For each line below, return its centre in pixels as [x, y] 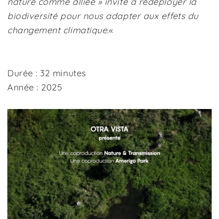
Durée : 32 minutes [47, 73]
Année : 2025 [35, 87]
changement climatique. [58, 30]
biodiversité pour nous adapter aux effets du [103, 16]
